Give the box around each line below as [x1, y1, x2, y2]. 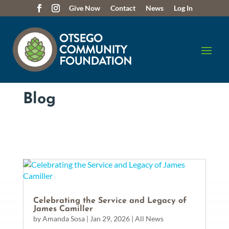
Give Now [69, 4, 100, 12]
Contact [110, 4, 135, 12]
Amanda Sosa [42, 214, 85, 223]
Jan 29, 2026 [89, 214, 130, 223]
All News [134, 214, 164, 223]
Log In [174, 4, 193, 12]
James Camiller [33, 204, 93, 213]
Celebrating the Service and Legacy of [33, 196, 187, 205]
